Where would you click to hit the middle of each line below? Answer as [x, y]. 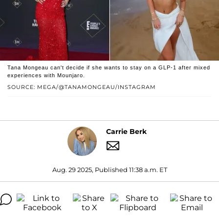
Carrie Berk [126, 132]
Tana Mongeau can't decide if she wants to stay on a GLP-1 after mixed [109, 67]
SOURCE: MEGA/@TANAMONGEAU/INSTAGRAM [82, 87]
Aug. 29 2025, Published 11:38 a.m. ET [109, 169]
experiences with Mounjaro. [46, 75]
